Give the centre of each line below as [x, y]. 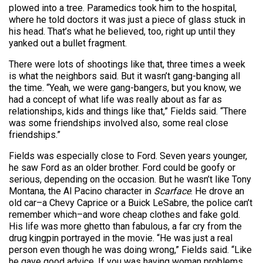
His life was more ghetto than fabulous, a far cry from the [125, 226]
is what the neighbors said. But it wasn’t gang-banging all [124, 76]
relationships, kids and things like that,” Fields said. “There [128, 111]
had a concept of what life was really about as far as [115, 99]
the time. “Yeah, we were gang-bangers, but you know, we [125, 87]
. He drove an [218, 191]
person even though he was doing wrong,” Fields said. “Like [130, 249]
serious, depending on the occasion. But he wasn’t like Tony [130, 179]
